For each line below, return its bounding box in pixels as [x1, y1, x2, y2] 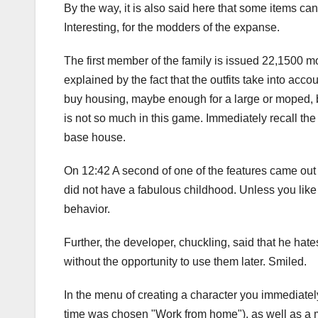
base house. [64, 131, 126, 144]
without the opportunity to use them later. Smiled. [64, 256, 307, 268]
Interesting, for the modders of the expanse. [64, 21, 280, 34]
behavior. [64, 203, 110, 216]
